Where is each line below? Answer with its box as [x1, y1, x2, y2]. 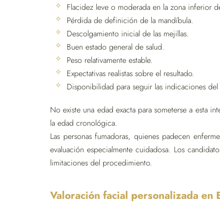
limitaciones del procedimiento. [50, 157, 152, 168]
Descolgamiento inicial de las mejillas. [67, 28, 189, 39]
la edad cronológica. [50, 117, 117, 129]
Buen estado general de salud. [67, 41, 165, 53]
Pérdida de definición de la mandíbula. [67, 15, 193, 26]
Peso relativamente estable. [67, 55, 153, 66]
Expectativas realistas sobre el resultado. [67, 68, 194, 79]
